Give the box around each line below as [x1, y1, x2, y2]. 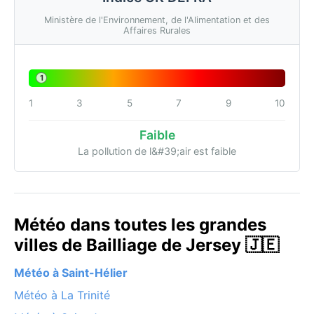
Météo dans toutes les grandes [14, 214, 266, 235]
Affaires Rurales [123, 25, 191, 36]
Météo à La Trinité [14, 287, 110, 302]
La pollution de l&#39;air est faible [78, 144, 236, 157]
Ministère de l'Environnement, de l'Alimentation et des [44, 14, 270, 25]
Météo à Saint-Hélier [14, 265, 128, 280]
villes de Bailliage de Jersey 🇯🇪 [14, 234, 279, 255]
